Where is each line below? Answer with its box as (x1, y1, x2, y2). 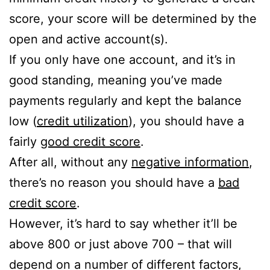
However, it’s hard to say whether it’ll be (9, 216, 237, 231)
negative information (131, 155, 249, 170)
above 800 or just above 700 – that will (9, 237, 232, 252)
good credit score (40, 134, 140, 149)
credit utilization (37, 114, 128, 129)
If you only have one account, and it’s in (9, 52, 236, 67)
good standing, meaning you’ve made (9, 73, 222, 88)
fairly (9, 134, 40, 149)
